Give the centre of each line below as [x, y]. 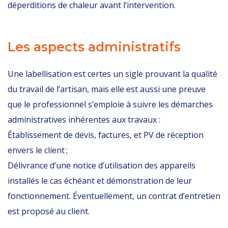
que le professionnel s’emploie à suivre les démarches [110, 104]
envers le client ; [38, 150]
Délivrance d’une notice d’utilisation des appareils [102, 165]
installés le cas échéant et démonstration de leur [100, 181]
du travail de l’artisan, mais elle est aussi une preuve [107, 89]
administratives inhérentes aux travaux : [84, 120]
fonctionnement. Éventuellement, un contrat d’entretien [114, 196]
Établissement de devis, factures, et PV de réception [106, 135]
